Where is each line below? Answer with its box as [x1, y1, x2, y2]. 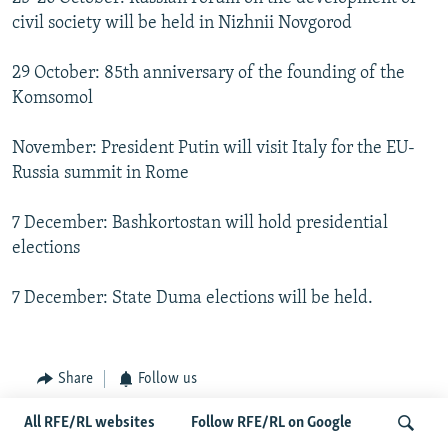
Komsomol [12, 88, 93, 108]
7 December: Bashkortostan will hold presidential [12, 213, 388, 233]
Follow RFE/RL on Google [191, 415, 352, 431]
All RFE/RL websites [24, 415, 155, 431]
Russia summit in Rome [12, 163, 189, 183]
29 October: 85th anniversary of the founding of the [12, 63, 405, 83]
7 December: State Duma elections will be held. [12, 288, 373, 308]
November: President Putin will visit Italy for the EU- [12, 138, 415, 158]
